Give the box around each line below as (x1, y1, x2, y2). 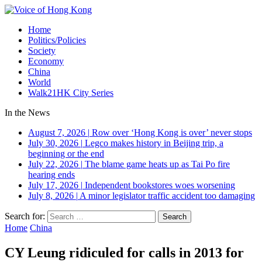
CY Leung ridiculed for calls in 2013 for (5, 244, 244, 260)
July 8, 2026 (28, 191, 74, 201)
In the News (5, 108, 50, 118)
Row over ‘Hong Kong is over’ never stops (92, 127, 252, 137)
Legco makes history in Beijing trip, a (85, 138, 223, 148)
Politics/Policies (28, 35, 86, 45)
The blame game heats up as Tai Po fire (85, 159, 230, 169)
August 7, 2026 (28, 127, 85, 137)
